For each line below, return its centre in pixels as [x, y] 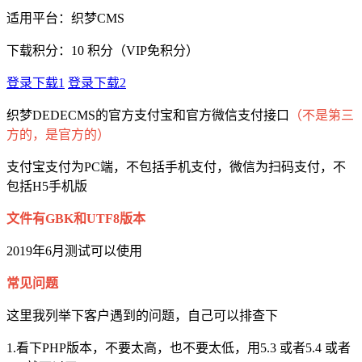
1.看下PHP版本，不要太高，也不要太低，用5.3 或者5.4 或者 [179, 348]
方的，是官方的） [58, 135]
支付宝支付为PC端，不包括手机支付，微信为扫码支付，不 [176, 167]
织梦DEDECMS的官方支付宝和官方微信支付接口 [148, 116]
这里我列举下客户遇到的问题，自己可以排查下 [142, 316]
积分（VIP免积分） [141, 51]
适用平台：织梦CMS [65, 19]
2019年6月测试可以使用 [74, 251]
